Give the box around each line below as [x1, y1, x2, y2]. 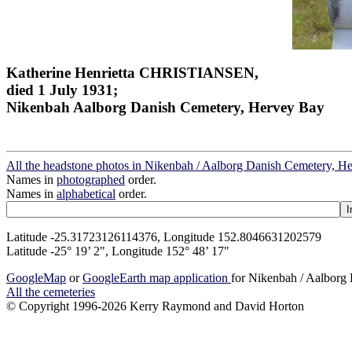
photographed [57, 173, 125, 187]
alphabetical [57, 187, 115, 201]
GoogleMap [6, 271, 66, 285]
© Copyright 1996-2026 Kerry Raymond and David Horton [6, 299, 304, 313]
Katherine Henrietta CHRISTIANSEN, [6, 64, 258, 81]
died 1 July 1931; [6, 81, 118, 98]
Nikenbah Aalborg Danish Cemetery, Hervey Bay [6, 98, 324, 115]
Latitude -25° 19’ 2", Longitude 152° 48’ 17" [6, 244, 229, 258]
